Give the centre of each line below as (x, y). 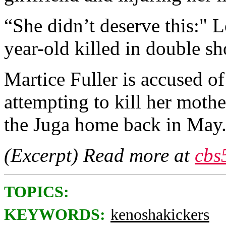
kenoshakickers (160, 215)
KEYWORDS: (55, 215)
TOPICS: (37, 192)
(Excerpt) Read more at (99, 155)
